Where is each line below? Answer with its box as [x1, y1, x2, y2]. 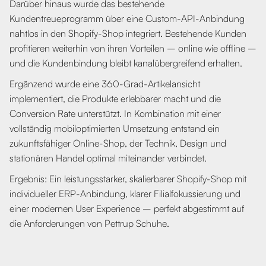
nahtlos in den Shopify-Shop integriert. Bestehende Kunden [9, 27, 246, 39]
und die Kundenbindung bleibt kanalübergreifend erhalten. [9, 56, 242, 69]
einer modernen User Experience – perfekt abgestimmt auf [9, 202, 244, 214]
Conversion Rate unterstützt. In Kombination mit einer [9, 107, 221, 119]
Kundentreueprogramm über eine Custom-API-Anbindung [9, 12, 245, 24]
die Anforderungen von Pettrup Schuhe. [9, 217, 169, 229]
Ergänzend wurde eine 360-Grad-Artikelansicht [9, 77, 200, 90]
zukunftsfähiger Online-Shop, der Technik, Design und [9, 137, 226, 149]
